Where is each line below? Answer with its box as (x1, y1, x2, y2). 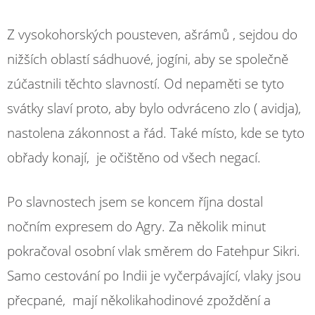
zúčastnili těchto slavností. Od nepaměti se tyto (7, 74, 284, 93)
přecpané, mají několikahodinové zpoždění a (7, 291, 271, 309)
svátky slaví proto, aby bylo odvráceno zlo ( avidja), (7, 98, 301, 117)
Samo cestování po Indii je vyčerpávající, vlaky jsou (7, 266, 301, 285)
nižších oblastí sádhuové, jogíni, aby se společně (7, 49, 288, 68)
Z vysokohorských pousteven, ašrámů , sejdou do (7, 25, 297, 44)
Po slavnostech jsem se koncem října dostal (7, 193, 263, 211)
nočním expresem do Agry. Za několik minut (7, 217, 266, 236)
